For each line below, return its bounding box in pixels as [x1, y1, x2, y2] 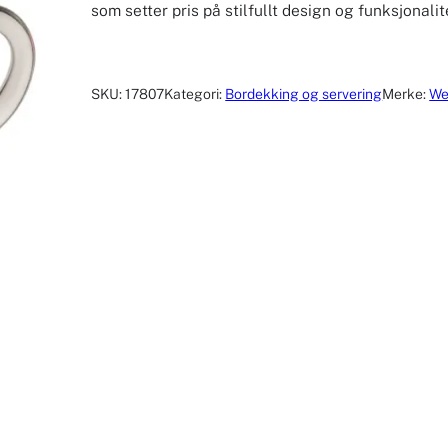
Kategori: [164, 86, 226, 103]
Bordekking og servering [225, 86, 383, 103]
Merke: [382, 86, 430, 103]
